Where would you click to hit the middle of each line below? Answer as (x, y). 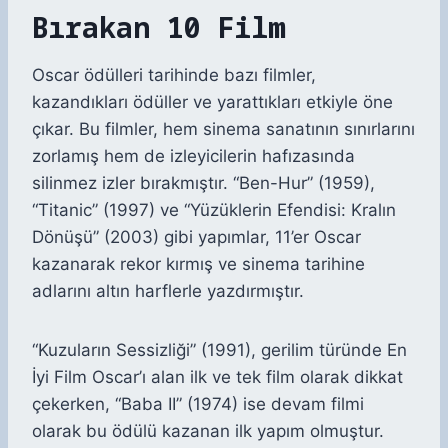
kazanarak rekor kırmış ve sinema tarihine (198, 264)
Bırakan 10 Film (159, 27)
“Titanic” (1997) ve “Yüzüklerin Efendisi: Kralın (214, 210)
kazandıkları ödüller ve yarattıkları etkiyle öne (212, 102)
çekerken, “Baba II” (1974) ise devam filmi (198, 404)
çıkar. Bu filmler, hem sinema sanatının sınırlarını (223, 129)
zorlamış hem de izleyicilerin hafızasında (193, 156)
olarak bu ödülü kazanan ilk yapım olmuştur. (208, 431)
